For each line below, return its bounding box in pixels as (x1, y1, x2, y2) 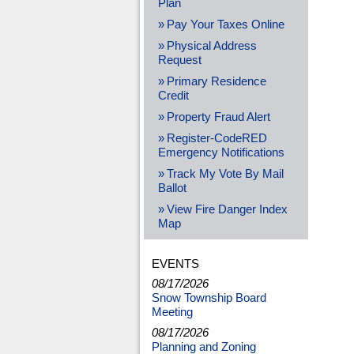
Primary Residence (166, 74, 266, 88)
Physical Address (166, 39, 257, 52)
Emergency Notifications (157, 145, 284, 159)
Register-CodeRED (166, 131, 267, 145)
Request (157, 53, 201, 66)
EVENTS (151, 258, 199, 271)
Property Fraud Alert (166, 110, 270, 123)
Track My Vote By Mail (166, 167, 284, 180)
